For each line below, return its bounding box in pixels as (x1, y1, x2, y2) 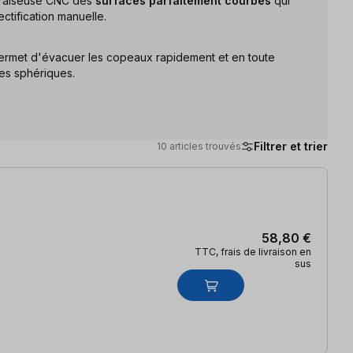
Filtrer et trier (254, 139, 328, 153)
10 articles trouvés (157, 139, 241, 152)
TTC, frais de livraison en (195, 245, 311, 258)
